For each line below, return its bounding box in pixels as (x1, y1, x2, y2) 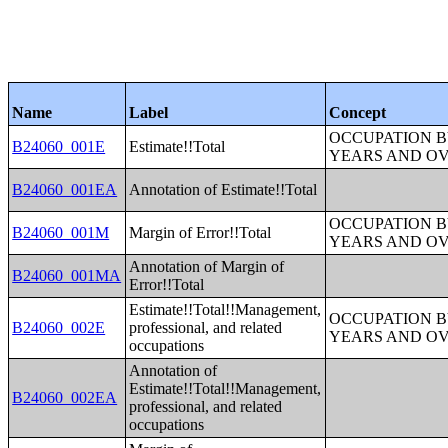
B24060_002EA (12, 389, 118, 406)
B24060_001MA (12, 267, 122, 284)
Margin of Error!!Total (129, 224, 272, 241)
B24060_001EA (12, 181, 118, 198)
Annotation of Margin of (129, 258, 285, 275)
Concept (329, 104, 387, 121)
